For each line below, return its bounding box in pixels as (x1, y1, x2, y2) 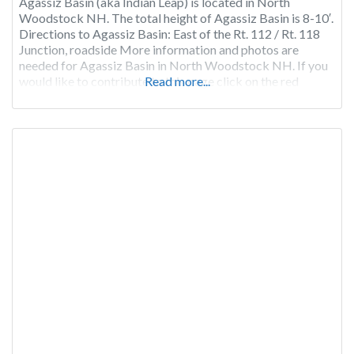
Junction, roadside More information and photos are (19, 42, 299, 58)
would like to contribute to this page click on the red (19, 73, 299, 89)
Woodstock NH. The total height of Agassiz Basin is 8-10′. (19, 10, 333, 26)
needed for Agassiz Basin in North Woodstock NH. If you (19, 58, 328, 73)
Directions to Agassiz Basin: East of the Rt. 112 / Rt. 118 (19, 26, 320, 42)
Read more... (144, 73, 210, 89)
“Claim (19, 89, 55, 105)
